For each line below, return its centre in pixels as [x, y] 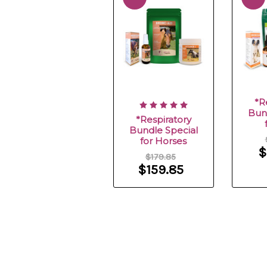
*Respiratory [163, 120]
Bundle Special [163, 131]
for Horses [163, 141]
